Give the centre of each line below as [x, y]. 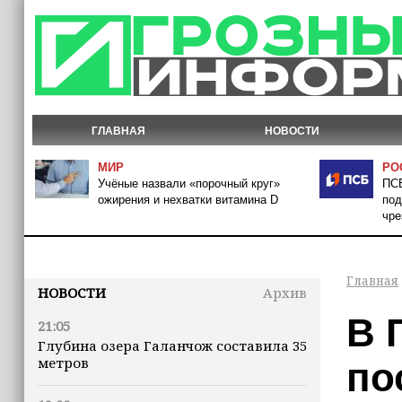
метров [63, 363]
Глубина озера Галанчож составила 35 [172, 345]
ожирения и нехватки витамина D [188, 200]
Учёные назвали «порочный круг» [189, 184]
